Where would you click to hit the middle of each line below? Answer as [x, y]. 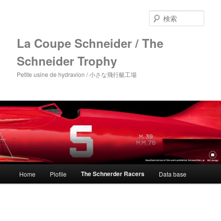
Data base [173, 174]
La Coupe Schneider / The [90, 43]
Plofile [58, 174]
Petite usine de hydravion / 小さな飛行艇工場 [77, 74]
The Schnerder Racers [113, 173]
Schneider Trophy [67, 60]
